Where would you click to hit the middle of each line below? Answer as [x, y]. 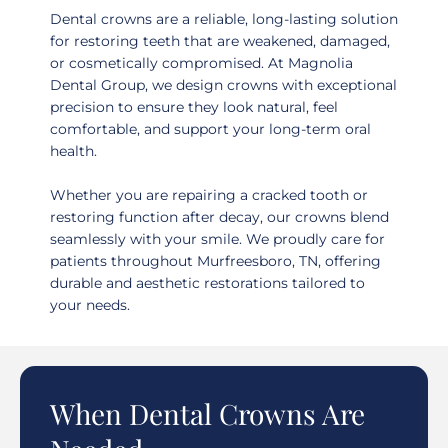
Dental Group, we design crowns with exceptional [223, 85]
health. [73, 151]
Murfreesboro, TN [257, 261]
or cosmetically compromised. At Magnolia [201, 63]
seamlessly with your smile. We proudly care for [217, 239]
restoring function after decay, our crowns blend [219, 217]
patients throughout [123, 261]
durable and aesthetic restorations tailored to [207, 283]
